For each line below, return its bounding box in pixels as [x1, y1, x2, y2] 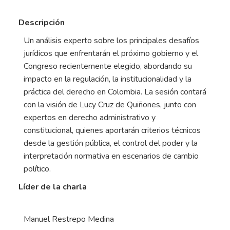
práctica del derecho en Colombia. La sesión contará [24, 86, 206, 98]
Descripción [18, 17, 65, 29]
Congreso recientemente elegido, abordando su [24, 61, 192, 72]
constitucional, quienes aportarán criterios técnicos [24, 125, 201, 137]
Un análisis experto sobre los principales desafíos [24, 35, 199, 47]
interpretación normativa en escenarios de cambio [24, 150, 199, 162]
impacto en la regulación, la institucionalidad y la [24, 73, 191, 85]
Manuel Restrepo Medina [24, 213, 114, 225]
